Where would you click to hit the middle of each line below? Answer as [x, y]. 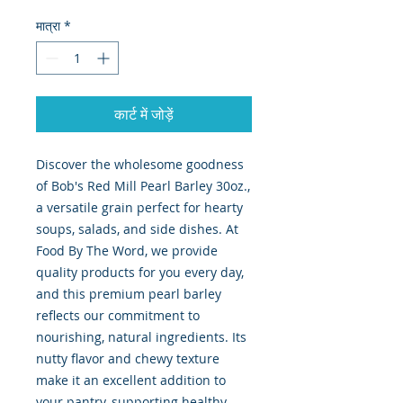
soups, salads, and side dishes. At [137, 229]
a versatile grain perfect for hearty [139, 208]
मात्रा [48, 26]
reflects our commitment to [118, 316]
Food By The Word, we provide [127, 251]
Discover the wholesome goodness [140, 165]
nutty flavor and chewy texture [128, 359]
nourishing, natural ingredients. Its [141, 337]
